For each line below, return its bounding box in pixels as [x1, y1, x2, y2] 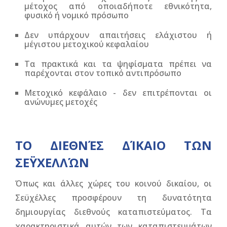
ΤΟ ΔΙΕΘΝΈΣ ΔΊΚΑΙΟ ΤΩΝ [15, 137, 212, 154]
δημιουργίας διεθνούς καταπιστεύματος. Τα [15, 206, 212, 217]
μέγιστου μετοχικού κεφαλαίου [24, 39, 149, 50]
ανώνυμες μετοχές [24, 96, 97, 107]
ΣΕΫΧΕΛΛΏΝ [15, 154, 89, 171]
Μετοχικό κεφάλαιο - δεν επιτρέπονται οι [24, 87, 212, 98]
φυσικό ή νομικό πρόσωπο [24, 10, 129, 21]
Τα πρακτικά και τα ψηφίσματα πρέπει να [24, 58, 212, 69]
